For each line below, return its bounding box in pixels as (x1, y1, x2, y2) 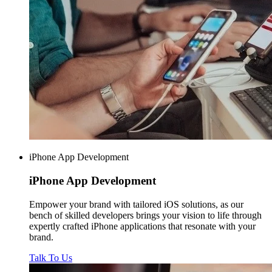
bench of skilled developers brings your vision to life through (29, 209, 262, 220)
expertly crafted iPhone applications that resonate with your (29, 220, 256, 231)
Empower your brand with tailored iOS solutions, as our (29, 199, 243, 209)
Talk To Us (29, 252, 72, 263)
